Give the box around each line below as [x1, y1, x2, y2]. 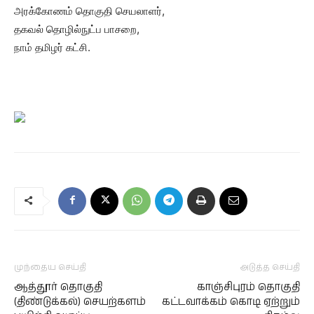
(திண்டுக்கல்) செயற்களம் [14, 294, 146, 309]
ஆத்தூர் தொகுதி [14, 280, 102, 294]
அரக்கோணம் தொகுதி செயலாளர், [14, 4, 165, 18]
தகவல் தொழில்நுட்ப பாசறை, [14, 22, 139, 36]
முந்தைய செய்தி [14, 261, 86, 273]
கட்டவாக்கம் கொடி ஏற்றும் [162, 294, 300, 309]
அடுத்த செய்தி [240, 261, 300, 273]
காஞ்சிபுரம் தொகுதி [197, 280, 300, 294]
